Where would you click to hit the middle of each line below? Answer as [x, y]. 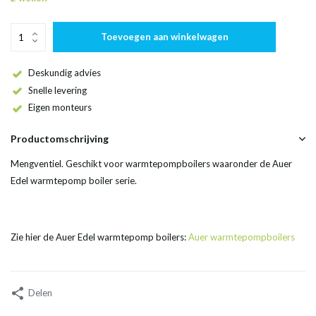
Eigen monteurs [60, 108]
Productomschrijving [60, 139]
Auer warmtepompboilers [242, 237]
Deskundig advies [65, 73]
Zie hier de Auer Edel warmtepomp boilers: [99, 237]
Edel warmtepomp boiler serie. [74, 181]
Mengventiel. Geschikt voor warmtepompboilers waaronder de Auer [151, 164]
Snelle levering [57, 90]
